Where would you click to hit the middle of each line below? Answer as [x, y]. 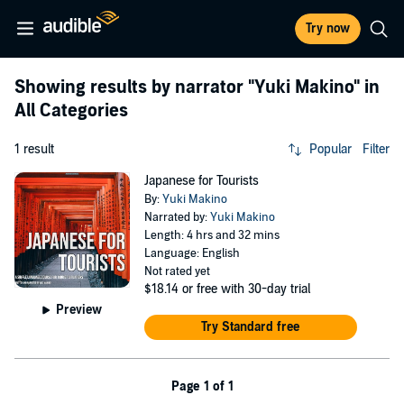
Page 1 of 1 [202, 386]
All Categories [71, 111]
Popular [331, 149]
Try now [328, 28]
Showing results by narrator [131, 87]
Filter [376, 149]
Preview [79, 309]
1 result [34, 149]
